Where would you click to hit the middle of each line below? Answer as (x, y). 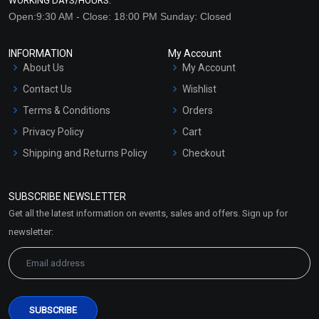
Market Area (51, 203)
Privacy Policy (53, 131)
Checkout (204, 153)
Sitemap (42, 224)
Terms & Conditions (67, 110)
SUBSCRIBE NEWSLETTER (67, 196)
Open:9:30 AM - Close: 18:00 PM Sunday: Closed (120, 16)
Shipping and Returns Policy (85, 153)
